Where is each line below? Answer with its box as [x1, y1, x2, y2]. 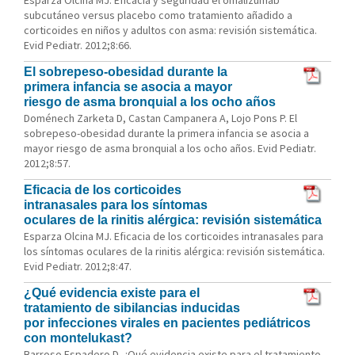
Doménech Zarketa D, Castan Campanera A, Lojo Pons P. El [24, 111, 297, 125]
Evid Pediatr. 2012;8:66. [24, 38, 132, 52]
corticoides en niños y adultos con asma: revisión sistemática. [24, 23, 317, 37]
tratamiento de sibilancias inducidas [24, 301, 240, 315]
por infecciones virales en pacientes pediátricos [24, 316, 311, 330]
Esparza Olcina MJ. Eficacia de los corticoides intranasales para [24, 229, 323, 243]
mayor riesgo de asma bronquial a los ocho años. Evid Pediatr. [24, 141, 316, 155]
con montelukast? [24, 331, 132, 345]
